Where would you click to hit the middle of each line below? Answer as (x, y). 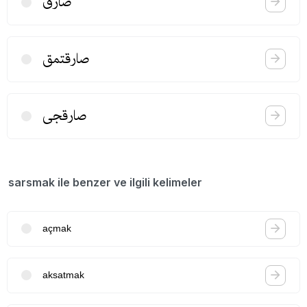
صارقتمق (66, 59)
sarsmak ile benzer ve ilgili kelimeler (105, 182)
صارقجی (65, 115)
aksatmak (63, 275)
